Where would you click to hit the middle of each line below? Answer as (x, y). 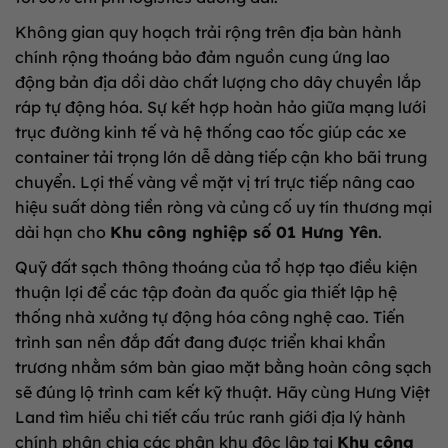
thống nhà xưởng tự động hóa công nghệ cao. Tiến (210, 317)
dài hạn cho (62, 232)
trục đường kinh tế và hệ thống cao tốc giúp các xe (210, 132)
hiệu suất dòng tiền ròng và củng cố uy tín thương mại (223, 207)
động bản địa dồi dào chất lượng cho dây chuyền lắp (218, 82)
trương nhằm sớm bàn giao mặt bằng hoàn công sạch (223, 367)
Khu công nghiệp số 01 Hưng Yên (244, 232)
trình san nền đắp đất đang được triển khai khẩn (200, 342)
